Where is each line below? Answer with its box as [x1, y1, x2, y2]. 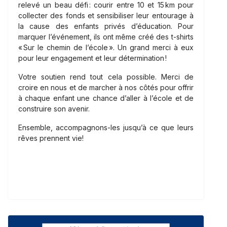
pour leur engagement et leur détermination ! [18, 53, 167, 62]
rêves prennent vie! [18, 133, 86, 142]
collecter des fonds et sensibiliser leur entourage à [18, 11, 194, 20]
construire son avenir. [18, 104, 92, 113]
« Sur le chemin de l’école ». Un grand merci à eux [18, 43, 194, 52]
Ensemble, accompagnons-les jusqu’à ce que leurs [18, 123, 194, 132]
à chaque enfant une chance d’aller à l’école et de [18, 93, 194, 102]
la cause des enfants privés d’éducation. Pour [18, 21, 194, 30]
